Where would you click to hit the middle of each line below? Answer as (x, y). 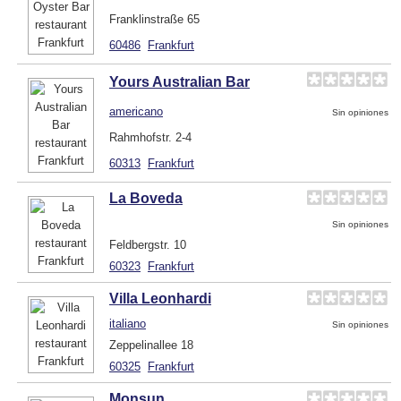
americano (136, 111)
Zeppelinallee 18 (151, 345)
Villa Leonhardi (160, 298)
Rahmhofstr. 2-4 (150, 137)
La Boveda (146, 198)
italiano (128, 323)
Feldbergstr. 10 (148, 244)
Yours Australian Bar (179, 81)
